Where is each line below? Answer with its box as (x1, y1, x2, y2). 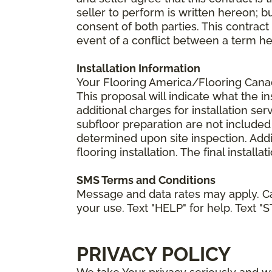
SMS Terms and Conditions (76, 173, 216, 186)
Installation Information (76, 61, 200, 75)
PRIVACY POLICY (76, 242, 231, 265)
